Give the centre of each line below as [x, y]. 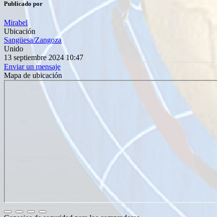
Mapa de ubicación [33, 76]
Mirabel [16, 23]
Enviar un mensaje [32, 67]
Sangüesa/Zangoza [33, 40]
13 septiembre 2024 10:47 [44, 58]
